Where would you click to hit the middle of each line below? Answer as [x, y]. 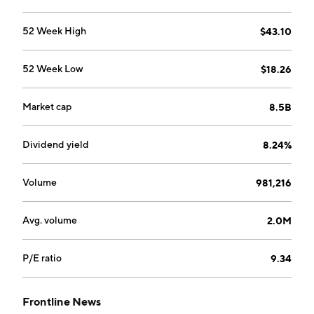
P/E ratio [42, 258]
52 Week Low [53, 69]
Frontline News [62, 301]
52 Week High [54, 31]
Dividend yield [56, 144]
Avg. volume [50, 220]
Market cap [47, 107]
